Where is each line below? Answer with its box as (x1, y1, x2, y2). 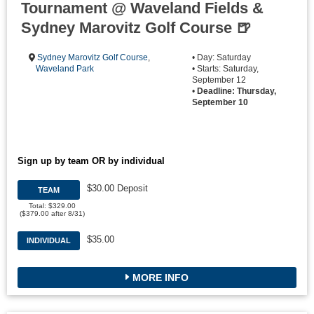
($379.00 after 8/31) (20, 209, 86, 217)
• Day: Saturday (192, 53, 252, 63)
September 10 (192, 97, 249, 108)
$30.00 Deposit (87, 182, 149, 193)
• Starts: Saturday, (192, 64, 259, 74)
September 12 (192, 75, 247, 86)
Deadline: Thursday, (197, 86, 277, 97)
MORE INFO (129, 271, 189, 283)
